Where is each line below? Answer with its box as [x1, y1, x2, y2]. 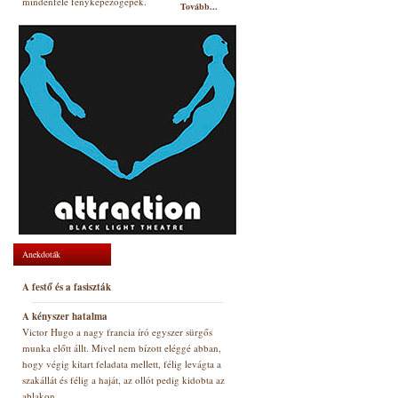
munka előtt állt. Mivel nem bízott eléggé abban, [22, 341, 221, 354]
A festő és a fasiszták [22, 280, 111, 294]
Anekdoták [22, 248, 60, 260]
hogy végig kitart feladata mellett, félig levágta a [22, 357, 221, 370]
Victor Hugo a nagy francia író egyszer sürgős [22, 325, 212, 338]
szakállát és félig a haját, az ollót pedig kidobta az [22, 373, 225, 386]
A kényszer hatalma [22, 309, 107, 323]
